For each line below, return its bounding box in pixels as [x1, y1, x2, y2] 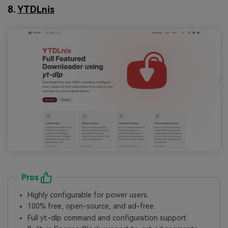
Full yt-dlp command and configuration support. [27, 213, 188, 222]
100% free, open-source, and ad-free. [27, 202, 156, 211]
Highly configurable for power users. [27, 191, 149, 199]
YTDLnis [17, 4, 54, 15]
